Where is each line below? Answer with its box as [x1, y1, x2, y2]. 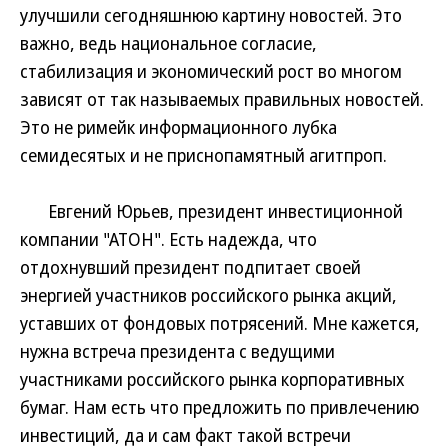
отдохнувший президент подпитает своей [20, 255, 361, 279]
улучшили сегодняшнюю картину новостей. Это [20, 3, 402, 27]
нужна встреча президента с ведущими [20, 339, 335, 363]
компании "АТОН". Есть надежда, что [20, 227, 317, 251]
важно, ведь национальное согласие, [20, 31, 317, 55]
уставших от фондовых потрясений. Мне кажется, [20, 311, 420, 335]
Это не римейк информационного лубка [20, 115, 337, 139]
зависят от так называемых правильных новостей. [20, 87, 424, 111]
